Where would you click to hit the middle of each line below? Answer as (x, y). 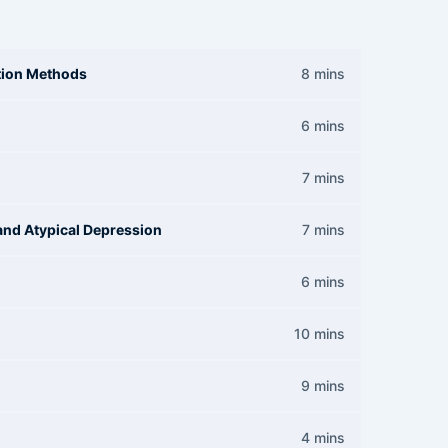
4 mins (323, 437)
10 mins (319, 333)
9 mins (323, 385)
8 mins (323, 73)
